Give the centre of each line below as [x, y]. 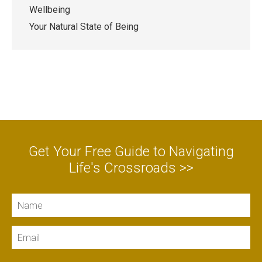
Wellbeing [50, 10]
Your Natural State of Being [84, 27]
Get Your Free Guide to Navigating [131, 152]
